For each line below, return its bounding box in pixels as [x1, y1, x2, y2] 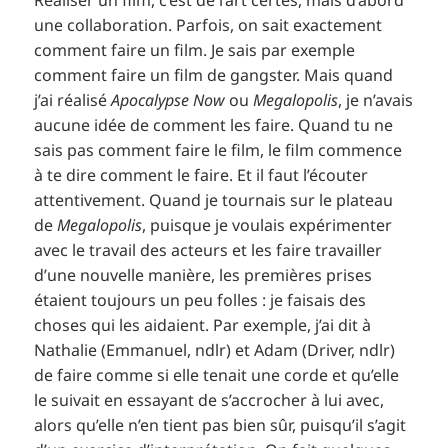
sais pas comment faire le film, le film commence [34, 139, 403, 162]
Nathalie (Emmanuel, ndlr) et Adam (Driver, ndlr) [34, 339, 396, 362]
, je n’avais [338, 89, 414, 112]
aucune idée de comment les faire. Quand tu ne [34, 114, 394, 137]
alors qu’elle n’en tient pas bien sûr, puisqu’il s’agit [34, 414, 407, 437]
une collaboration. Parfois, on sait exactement [34, 14, 383, 37]
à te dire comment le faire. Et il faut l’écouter [34, 164, 369, 187]
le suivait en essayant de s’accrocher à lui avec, [34, 389, 385, 412]
